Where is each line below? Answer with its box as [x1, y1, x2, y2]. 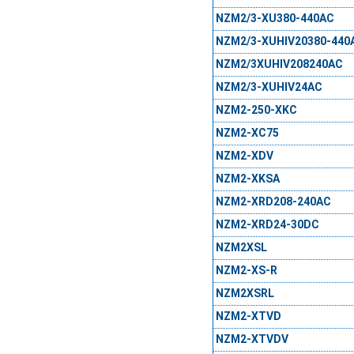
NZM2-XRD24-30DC [215, 218, 319, 232]
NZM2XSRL [215, 287, 274, 300]
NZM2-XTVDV [215, 333, 288, 346]
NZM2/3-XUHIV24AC [215, 81, 322, 94]
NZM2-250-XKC [215, 104, 297, 117]
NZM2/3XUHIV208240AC [215, 58, 343, 71]
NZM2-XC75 [215, 126, 279, 140]
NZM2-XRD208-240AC [215, 195, 331, 209]
